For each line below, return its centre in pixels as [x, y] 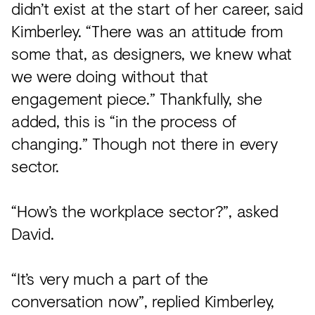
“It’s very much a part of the [110, 278]
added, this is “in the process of [124, 120]
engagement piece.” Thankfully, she [137, 98]
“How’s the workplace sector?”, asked [145, 210]
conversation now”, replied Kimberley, [143, 300]
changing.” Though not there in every [144, 143]
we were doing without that [110, 75]
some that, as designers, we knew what [152, 53]
